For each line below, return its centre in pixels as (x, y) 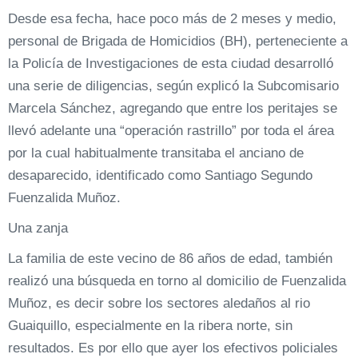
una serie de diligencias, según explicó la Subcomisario (173, 86)
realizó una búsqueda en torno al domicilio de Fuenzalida (177, 281)
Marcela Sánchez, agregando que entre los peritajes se (173, 108)
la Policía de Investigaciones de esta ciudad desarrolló (171, 64)
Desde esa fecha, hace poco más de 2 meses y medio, (172, 19)
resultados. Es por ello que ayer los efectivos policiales (173, 348)
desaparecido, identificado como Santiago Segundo (160, 175)
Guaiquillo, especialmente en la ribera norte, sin (150, 326)
